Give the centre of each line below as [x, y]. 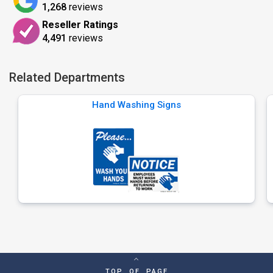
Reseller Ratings [80, 24]
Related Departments [67, 77]
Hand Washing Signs [136, 105]
